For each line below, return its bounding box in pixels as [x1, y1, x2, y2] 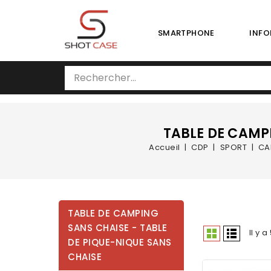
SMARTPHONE [157, 27, 215, 39]
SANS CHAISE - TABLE [68, 221, 168, 234]
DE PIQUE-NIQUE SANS [68, 236, 172, 249]
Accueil [149, 142, 180, 153]
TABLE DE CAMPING [68, 207, 158, 220]
